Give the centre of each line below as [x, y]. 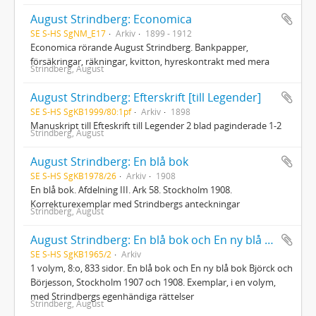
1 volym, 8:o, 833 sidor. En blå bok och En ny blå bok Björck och [162, 268]
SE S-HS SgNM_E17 [68, 33]
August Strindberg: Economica [111, 19]
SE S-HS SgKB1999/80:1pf [81, 111]
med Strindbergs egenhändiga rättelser [112, 296]
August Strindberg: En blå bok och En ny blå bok [269, 239]
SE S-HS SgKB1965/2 [71, 254]
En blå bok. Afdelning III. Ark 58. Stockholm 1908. [131, 189]
